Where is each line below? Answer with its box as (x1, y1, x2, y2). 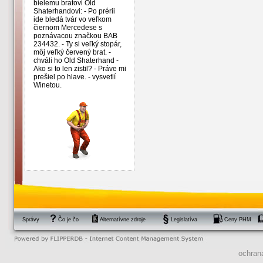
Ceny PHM (224, 217, 251, 222)
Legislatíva (171, 217, 197, 222)
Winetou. (33, 81, 62, 90)
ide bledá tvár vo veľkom (33, 15, 112, 24)
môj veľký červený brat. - (33, 48, 111, 57)
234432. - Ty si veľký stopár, (33, 40, 122, 49)
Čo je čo (58, 217, 79, 222)
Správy (22, 217, 39, 222)
